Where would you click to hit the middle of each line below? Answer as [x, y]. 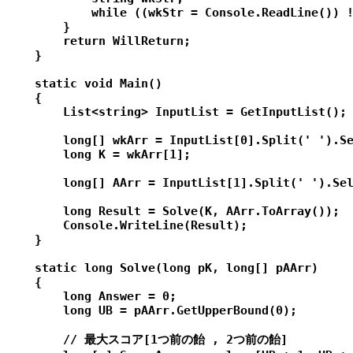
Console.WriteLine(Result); [127, 226]
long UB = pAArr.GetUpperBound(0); [152, 311]
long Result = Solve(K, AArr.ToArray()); [173, 212]
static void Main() [84, 84]
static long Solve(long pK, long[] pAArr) [162, 268]
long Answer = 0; [91, 297]
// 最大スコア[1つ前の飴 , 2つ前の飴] [147, 340]
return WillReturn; [98, 41]
